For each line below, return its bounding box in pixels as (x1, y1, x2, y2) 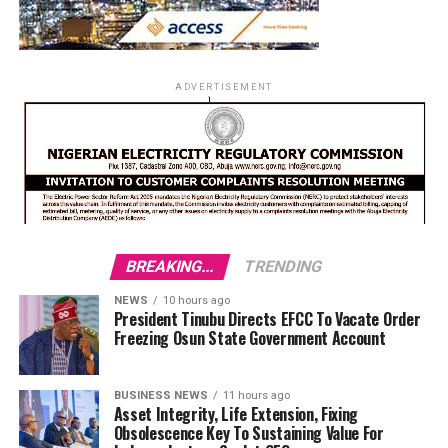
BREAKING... (123, 257, 217, 277)
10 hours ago (162, 294, 230, 308)
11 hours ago (222, 389, 290, 403)
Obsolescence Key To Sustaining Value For (113, 421, 384, 446)
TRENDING (241, 257, 325, 277)
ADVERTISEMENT (174, 82, 274, 93)
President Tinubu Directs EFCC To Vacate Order (113, 307, 421, 332)
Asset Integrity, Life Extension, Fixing (113, 402, 359, 427)
